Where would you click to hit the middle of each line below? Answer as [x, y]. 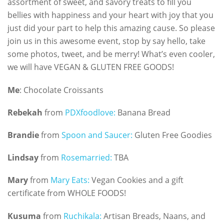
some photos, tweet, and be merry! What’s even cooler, [111, 54]
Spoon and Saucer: [97, 135]
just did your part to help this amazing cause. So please [111, 28]
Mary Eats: [70, 180]
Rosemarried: [86, 158]
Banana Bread [144, 112]
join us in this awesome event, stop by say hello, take [106, 41]
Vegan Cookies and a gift [136, 180]
